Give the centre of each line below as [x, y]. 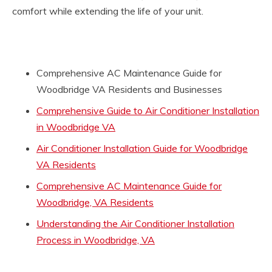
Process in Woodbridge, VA [96, 240]
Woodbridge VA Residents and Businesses [129, 89]
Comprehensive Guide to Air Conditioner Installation [148, 110]
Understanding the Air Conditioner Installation [135, 223]
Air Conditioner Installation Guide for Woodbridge [142, 148]
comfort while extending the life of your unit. [108, 11]
